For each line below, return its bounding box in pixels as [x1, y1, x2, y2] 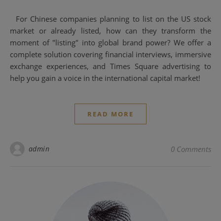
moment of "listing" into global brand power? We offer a [10, 37, 211, 47]
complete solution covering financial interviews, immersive [10, 49, 211, 59]
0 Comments [171, 144, 211, 154]
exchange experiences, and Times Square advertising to [10, 61, 211, 71]
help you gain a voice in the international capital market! [10, 73, 200, 83]
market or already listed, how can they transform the [10, 25, 211, 36]
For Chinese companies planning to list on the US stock [10, 13, 20, 24]
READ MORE [87, 109, 134, 118]
